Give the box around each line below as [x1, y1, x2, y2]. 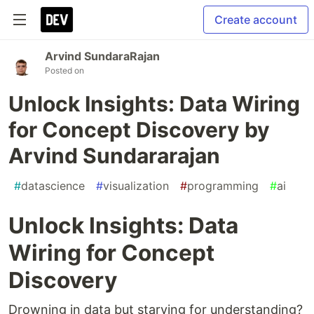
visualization [103, 179, 169, 193]
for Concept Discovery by [8, 117, 270, 142]
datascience [21, 179, 85, 193]
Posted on [45, 65, 84, 76]
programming [187, 179, 259, 193]
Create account [214, 13, 297, 27]
